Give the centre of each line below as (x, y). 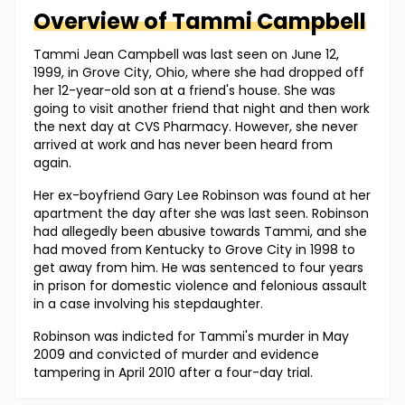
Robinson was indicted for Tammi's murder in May (191, 337)
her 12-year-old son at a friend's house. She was (184, 91)
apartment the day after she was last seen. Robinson (201, 214)
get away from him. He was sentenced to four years (198, 268)
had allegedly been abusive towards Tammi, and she (200, 232)
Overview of (103, 22)
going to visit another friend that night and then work (202, 109)
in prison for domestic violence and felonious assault (200, 286)
